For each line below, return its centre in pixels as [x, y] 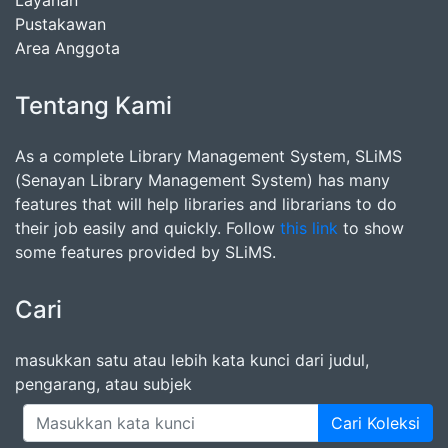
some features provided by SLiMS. [145, 252]
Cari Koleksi [375, 423]
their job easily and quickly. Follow [147, 228]
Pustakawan [60, 24]
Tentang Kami [93, 106]
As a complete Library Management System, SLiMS [208, 156]
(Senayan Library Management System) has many [202, 180]
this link [309, 228]
